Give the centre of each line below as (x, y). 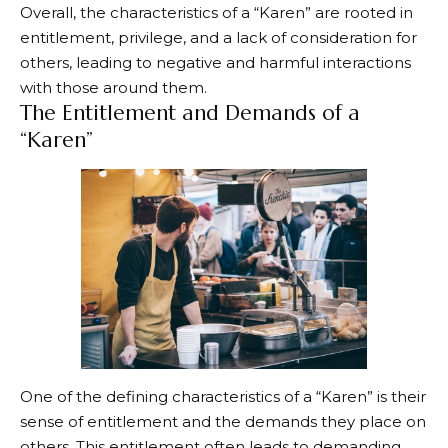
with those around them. (113, 87)
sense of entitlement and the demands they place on (223, 422)
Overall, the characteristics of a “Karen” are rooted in (216, 12)
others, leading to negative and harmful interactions (215, 62)
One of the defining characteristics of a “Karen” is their (223, 397)
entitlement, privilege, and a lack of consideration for (218, 37)
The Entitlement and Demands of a (190, 112)
